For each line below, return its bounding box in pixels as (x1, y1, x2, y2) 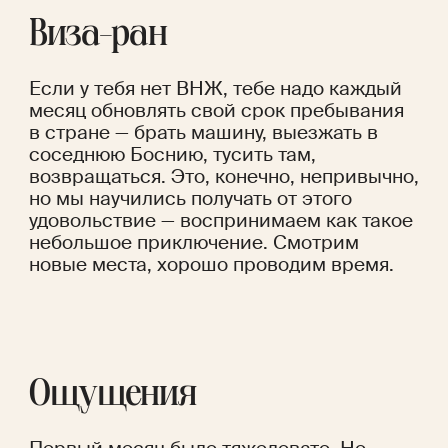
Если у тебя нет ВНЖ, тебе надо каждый (28, 76, 402, 102)
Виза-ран (28, 18, 167, 57)
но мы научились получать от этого (28, 186, 352, 212)
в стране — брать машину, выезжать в (28, 120, 378, 146)
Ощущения (28, 378, 196, 417)
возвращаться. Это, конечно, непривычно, (28, 164, 419, 190)
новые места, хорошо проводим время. (28, 252, 394, 278)
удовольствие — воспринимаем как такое (28, 208, 413, 234)
